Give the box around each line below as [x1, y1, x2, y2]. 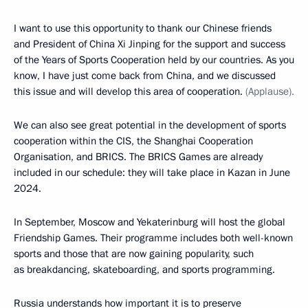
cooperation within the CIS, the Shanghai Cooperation [14, 134, 253, 148]
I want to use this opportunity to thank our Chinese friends [14, 21, 272, 36]
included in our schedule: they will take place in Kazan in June [14, 166, 290, 180]
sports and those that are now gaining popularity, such [14, 247, 254, 261]
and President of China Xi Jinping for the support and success [14, 37, 285, 52]
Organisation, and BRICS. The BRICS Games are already [14, 150, 263, 164]
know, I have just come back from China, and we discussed [14, 69, 276, 83]
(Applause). [245, 85, 294, 99]
